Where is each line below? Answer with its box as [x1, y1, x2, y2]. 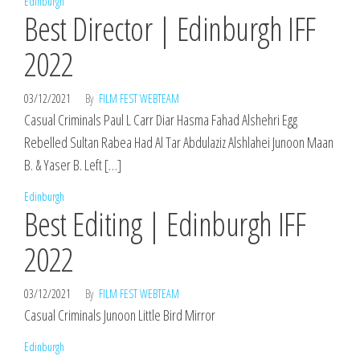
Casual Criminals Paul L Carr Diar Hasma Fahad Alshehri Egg [24, 110, 297, 129]
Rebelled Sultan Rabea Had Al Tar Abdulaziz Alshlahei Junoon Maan [24, 133, 333, 152]
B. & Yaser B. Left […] [24, 155, 121, 174]
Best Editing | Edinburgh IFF [24, 202, 306, 246]
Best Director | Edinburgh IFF [24, 6, 316, 51]
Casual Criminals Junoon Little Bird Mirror [24, 305, 215, 325]
